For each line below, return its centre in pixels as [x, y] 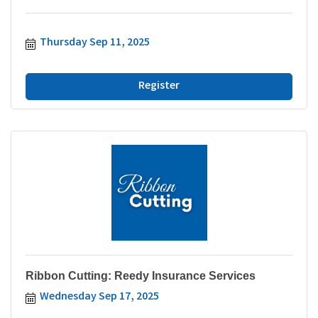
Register [159, 86]
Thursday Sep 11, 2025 [95, 43]
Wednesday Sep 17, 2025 [99, 297]
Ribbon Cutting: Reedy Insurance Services [141, 275]
